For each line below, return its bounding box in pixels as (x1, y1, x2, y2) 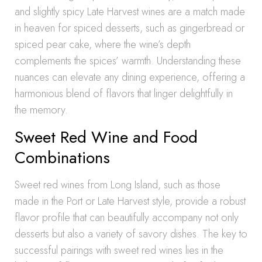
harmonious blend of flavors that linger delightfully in (15, 86, 233, 101)
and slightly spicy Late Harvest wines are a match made (15, 4, 245, 19)
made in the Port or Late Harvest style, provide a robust (15, 194, 246, 209)
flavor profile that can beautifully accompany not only (15, 210, 239, 225)
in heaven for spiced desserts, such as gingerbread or (15, 20, 244, 36)
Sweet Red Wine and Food (15, 125, 198, 149)
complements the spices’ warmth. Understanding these (15, 53, 241, 68)
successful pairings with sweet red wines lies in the (15, 243, 223, 258)
